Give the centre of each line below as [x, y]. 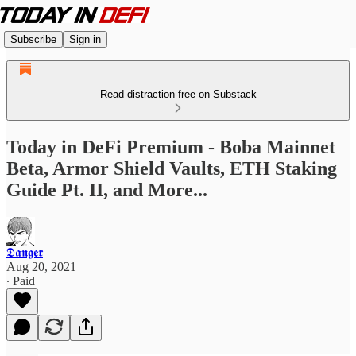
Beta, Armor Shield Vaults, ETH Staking [172, 168]
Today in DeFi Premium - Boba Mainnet [171, 147]
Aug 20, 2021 [41, 266]
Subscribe [33, 39]
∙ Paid [21, 281]
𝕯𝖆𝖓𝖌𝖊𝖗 [25, 252]
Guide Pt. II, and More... [107, 190]
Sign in [85, 39]
